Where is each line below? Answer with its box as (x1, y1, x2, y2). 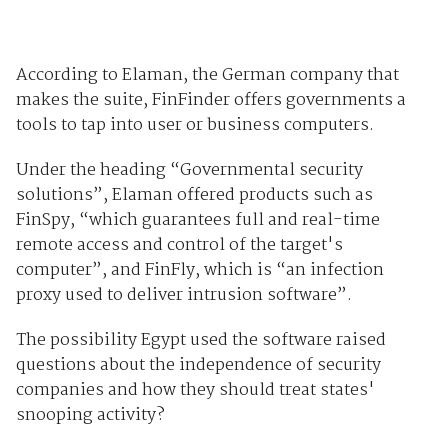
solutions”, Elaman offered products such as (15, 182, 373, 210)
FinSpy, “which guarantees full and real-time (15, 207, 380, 235)
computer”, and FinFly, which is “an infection (15, 257, 384, 285)
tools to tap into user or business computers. (15, 112, 374, 140)
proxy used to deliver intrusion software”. (15, 282, 352, 310)
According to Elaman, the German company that (15, 62, 399, 90)
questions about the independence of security (15, 352, 381, 380)
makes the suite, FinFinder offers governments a (15, 87, 406, 115)
